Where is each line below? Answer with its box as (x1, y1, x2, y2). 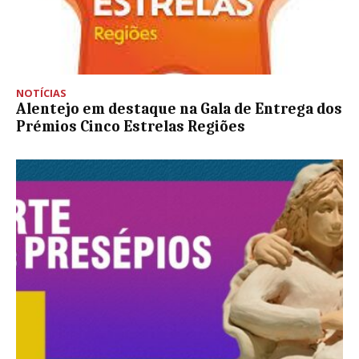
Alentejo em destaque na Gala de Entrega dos (16, 99, 342, 118)
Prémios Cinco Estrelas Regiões (16, 117, 245, 135)
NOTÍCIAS (16, 85, 67, 100)
